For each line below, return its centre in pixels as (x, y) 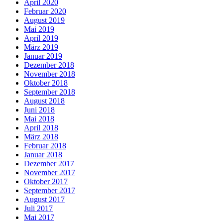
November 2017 (50, 173)
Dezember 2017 (49, 164)
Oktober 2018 (46, 83)
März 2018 (41, 137)
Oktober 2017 (46, 182)
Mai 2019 (39, 29)
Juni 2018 (39, 110)
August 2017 (44, 200)
